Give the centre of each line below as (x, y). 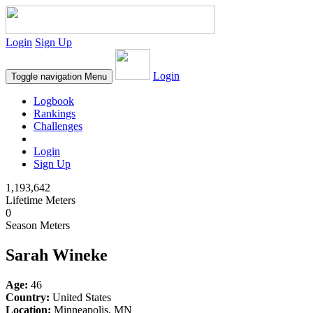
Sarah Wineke (57, 255)
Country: (28, 297)
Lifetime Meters (41, 200)
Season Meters (38, 225)
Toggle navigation (46, 77)
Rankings (54, 114)
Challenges (58, 126)
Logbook (54, 101)
